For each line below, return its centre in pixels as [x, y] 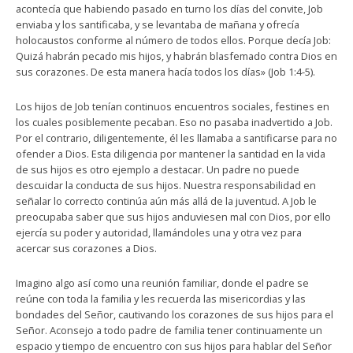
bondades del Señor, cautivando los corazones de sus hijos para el [175, 314]
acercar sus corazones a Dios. [86, 248]
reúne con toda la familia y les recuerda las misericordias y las [161, 299]
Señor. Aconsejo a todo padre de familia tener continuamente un [169, 330]
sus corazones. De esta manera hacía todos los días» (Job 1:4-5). [165, 72]
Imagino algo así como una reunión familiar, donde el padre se [162, 283]
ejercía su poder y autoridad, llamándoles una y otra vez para [159, 232]
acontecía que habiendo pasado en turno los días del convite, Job [169, 9]
